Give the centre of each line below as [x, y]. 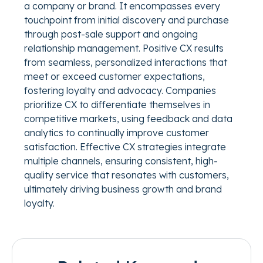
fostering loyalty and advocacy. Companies [120, 91]
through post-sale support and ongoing [111, 34]
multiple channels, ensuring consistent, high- [121, 161]
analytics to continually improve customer [117, 133]
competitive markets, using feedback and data [128, 119]
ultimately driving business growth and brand [123, 189]
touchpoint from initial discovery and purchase [127, 20]
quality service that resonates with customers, [127, 175]
